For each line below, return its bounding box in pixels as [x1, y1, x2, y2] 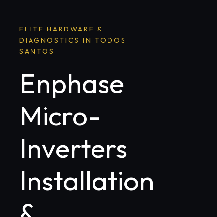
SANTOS [19, 47, 55, 56]
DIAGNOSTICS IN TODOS [19, 36, 126, 45]
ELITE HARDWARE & [19, 25, 103, 34]
